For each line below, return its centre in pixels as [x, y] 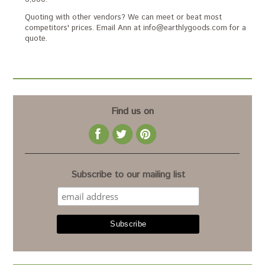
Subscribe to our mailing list [128, 175]
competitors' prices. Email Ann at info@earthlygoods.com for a [136, 28]
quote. [36, 39]
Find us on [132, 112]
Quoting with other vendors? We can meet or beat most [124, 17]
